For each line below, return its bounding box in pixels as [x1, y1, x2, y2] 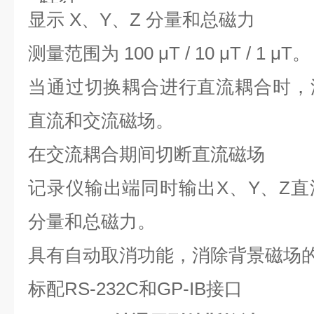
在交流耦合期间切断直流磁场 [28, 144, 265, 165]
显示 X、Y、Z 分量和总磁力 [28, 9, 255, 30]
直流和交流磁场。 [28, 110, 174, 131]
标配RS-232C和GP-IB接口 [28, 278, 243, 299]
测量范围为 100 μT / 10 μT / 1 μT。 [28, 43, 310, 64]
